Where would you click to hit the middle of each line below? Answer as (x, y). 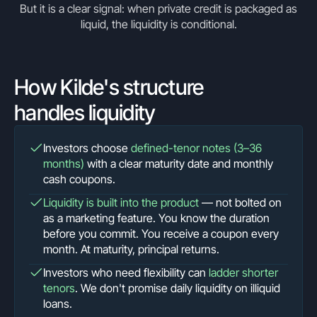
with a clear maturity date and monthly (179, 163)
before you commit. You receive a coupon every (161, 234)
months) (64, 163)
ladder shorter (243, 272)
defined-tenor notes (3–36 (196, 148)
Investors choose (87, 148)
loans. (58, 304)
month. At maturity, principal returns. (131, 249)
